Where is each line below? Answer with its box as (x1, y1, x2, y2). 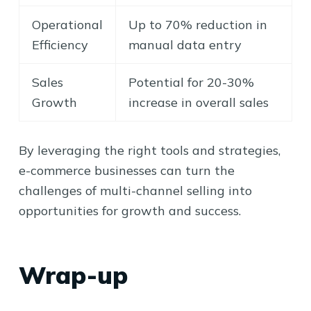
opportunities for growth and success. (18, 202, 241, 219)
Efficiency (31, 36, 88, 53)
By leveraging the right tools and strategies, (18, 142, 280, 158)
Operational (31, 16, 103, 33)
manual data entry (128, 36, 242, 53)
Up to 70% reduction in (128, 16, 267, 33)
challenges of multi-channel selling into (18, 182, 252, 199)
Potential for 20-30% (128, 74, 254, 90)
